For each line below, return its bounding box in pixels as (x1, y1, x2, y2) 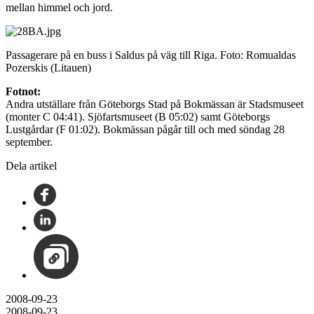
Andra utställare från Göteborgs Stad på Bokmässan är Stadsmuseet (6, 97, 303, 110)
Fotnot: (6, 85, 41, 97)
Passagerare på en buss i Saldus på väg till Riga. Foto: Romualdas (6, 48, 296, 61)
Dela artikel (6, 159, 57, 172)
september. (6, 135, 53, 148)
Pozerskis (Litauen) (6, 61, 91, 74)
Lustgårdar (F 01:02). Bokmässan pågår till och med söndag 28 (6, 123, 285, 135)
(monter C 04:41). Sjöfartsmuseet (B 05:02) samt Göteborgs (6, 110, 270, 123)
